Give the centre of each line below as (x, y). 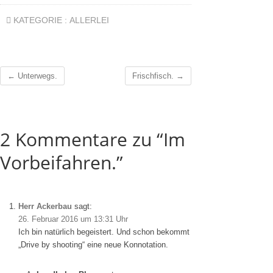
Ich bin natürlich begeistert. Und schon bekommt (104, 232)
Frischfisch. (154, 76)
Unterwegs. (36, 76)
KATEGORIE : (40, 20)
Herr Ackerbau (45, 207)
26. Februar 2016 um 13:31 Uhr (73, 219)
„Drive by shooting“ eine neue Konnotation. (93, 245)
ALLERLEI (89, 20)
